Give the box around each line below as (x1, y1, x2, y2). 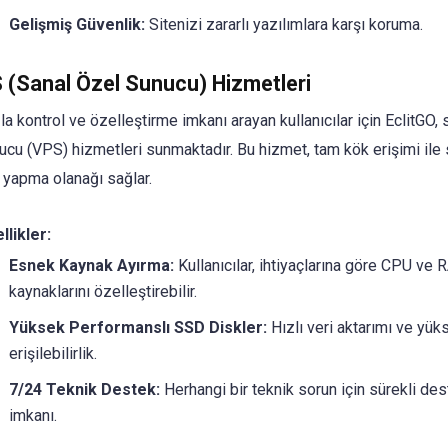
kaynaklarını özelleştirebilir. (8, 281, 197, 301)
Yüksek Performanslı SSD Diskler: (8, 317, 267, 337)
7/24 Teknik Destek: (8, 379, 160, 399)
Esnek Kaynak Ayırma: (8, 255, 174, 275)
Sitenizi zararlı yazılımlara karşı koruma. (144, 15, 423, 35)
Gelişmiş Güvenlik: (8, 15, 145, 35)
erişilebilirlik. (8, 343, 97, 363)
